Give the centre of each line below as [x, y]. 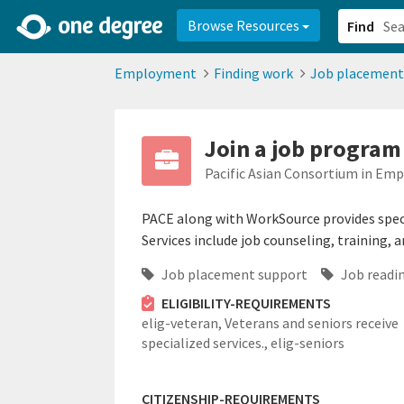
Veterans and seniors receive [312, 323]
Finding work [253, 73]
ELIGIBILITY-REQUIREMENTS [246, 303]
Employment [156, 73]
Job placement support [233, 275]
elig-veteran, [183, 323]
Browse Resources [245, 25]
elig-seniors [308, 343]
